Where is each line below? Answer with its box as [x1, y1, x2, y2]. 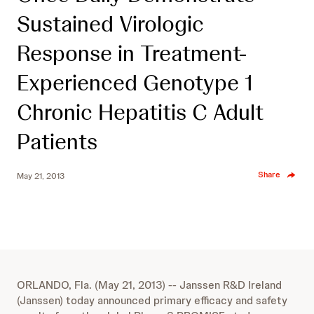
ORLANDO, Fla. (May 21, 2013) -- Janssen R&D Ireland [17, 278, 282, 292]
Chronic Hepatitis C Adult [17, 97, 264, 127]
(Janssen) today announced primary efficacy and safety [17, 293, 287, 308]
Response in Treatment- [17, 39, 247, 68]
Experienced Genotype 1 [17, 68, 253, 97]
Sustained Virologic [17, 9, 204, 39]
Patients [17, 127, 97, 156]
